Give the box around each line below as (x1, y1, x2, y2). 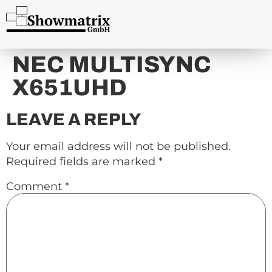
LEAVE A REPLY (6, 110, 141, 129)
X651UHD (12, 75, 127, 100)
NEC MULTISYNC (12, 52, 211, 77)
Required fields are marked (6, 155, 158, 168)
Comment (6, 179, 65, 193)
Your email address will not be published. (6, 140, 231, 153)
